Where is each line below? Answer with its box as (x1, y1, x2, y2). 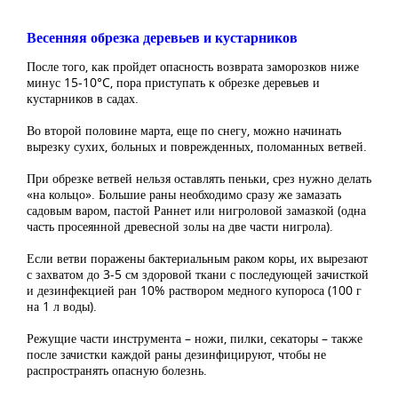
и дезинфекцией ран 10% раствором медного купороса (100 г (27, 282, 362, 299)
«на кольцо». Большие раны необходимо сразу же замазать (27, 186, 341, 203)
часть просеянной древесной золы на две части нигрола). (27, 218, 333, 235)
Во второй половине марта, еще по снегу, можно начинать (27, 122, 341, 139)
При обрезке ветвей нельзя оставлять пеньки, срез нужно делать (27, 170, 371, 187)
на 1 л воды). (27, 298, 97, 315)
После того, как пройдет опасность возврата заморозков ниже (27, 58, 359, 76)
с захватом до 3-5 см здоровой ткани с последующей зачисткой (27, 266, 369, 283)
